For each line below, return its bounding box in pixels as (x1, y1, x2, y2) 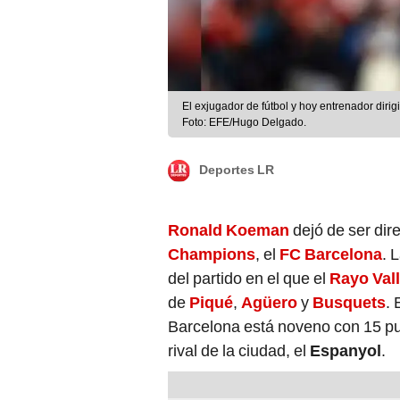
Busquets (312, 271, 386, 290)
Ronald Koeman (168, 198, 289, 218)
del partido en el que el (168, 246, 329, 266)
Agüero (241, 271, 297, 290)
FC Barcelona (279, 222, 382, 242)
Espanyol (310, 319, 381, 338)
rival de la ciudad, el (168, 319, 310, 338)
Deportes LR (199, 140, 274, 155)
